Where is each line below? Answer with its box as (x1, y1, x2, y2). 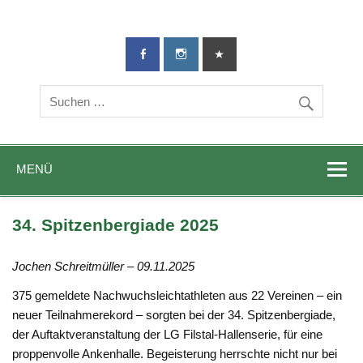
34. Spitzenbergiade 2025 (12, 216, 220, 236)
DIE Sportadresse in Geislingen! (24, 31, 194, 45)
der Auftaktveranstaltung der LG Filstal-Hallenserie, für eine (12, 327, 323, 341)
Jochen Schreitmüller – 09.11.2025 (12, 259, 195, 274)
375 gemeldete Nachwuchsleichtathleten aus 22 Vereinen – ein (12, 288, 343, 302)
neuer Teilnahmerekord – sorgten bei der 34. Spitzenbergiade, (12, 307, 336, 322)
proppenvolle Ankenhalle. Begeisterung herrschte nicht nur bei (12, 346, 338, 361)
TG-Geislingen (190, 23, 355, 51)
